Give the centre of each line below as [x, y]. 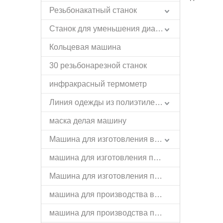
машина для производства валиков [158, 194]
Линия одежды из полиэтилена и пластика [159, 102]
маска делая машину [88, 120]
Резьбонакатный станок [93, 10]
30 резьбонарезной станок [98, 65]
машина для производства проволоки [158, 213]
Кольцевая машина [85, 47]
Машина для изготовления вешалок [158, 139]
